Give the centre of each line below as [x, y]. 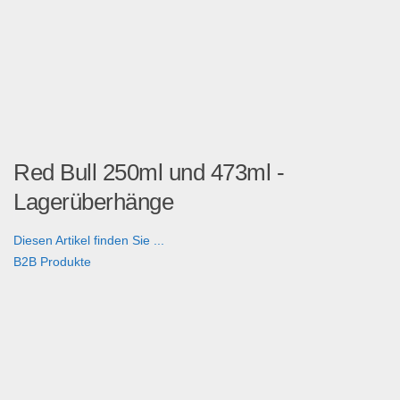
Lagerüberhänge [93, 202]
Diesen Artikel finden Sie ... [89, 241]
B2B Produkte [52, 262]
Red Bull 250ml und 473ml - [149, 173]
